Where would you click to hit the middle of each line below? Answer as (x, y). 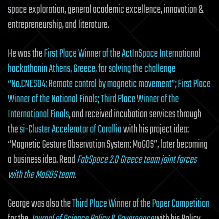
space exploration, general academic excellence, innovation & (106, 10)
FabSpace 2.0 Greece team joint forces (137, 160)
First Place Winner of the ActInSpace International (122, 54)
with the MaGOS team (41, 175)
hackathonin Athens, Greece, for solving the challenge (92, 69)
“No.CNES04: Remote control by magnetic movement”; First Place (109, 84)
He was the (26, 54)
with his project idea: (155, 130)
